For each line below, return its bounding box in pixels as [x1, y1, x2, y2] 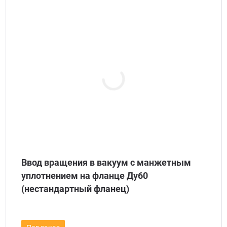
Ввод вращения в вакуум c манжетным [21, 157, 191, 168]
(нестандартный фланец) [21, 183, 129, 194]
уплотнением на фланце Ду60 [21, 170, 148, 181]
